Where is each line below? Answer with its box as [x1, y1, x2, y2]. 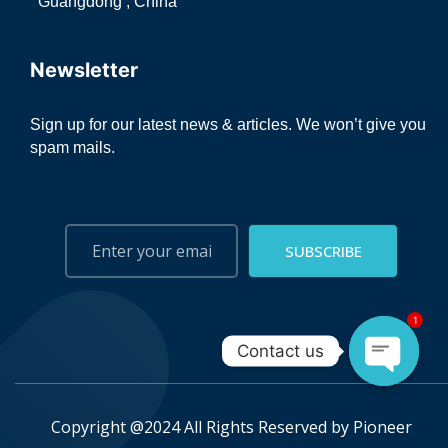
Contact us [237, 340, 324, 361]
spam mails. [30, 139, 115, 156]
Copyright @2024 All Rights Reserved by [51, 416, 353, 438]
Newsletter [30, 58, 138, 82]
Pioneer [353, 416, 412, 438]
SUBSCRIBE [284, 241, 362, 261]
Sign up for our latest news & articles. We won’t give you [30, 116, 426, 133]
